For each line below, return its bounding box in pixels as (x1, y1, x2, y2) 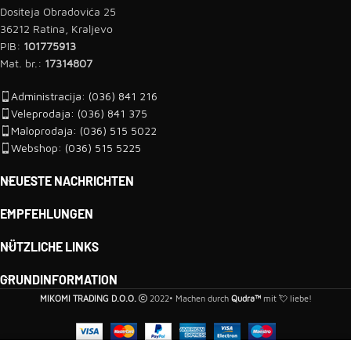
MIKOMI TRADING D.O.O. (39, 292, 136, 303)
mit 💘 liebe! (260, 292, 312, 303)
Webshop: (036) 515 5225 (11, 140, 141, 154)
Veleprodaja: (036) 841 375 (11, 106, 147, 120)
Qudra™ (230, 292, 261, 303)
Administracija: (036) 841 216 (11, 89, 157, 103)
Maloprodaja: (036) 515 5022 (11, 123, 157, 137)
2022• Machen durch (147, 292, 231, 303)
